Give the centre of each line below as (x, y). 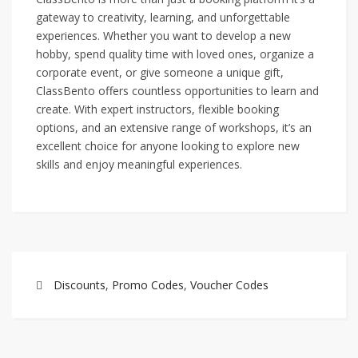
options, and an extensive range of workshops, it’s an (174, 127)
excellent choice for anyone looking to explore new (168, 146)
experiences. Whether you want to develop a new (163, 36)
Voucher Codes (229, 285)
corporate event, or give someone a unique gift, (160, 72)
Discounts (80, 285)
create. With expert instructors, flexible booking (157, 109)
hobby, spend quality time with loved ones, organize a (175, 54)
